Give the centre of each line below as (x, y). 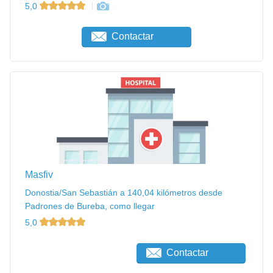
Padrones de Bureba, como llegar (90, 206)
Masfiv (39, 174)
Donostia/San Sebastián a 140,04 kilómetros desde (124, 192)
